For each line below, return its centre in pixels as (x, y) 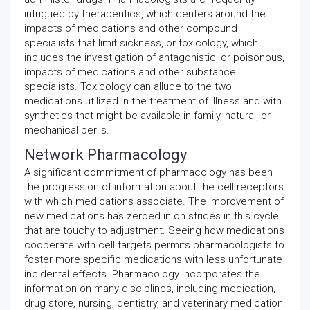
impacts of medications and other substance (130, 72)
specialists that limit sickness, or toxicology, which (141, 43)
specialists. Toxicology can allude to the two (128, 86)
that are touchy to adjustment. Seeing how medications (154, 230)
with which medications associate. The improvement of (154, 201)
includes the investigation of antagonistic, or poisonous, (154, 57)
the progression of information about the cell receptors (154, 187)
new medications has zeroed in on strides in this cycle (152, 216)
